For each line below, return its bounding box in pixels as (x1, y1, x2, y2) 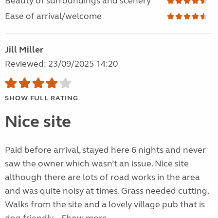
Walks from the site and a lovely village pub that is (5, 199, 205, 210)
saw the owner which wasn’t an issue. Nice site (5, 158, 189, 169)
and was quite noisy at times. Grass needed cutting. (5, 185, 209, 197)
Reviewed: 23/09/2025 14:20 (5, 58, 118, 70)
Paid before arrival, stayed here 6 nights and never (5, 145, 206, 156)
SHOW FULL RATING (5, 94, 78, 103)
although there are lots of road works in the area (5, 172, 200, 183)
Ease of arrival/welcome (5, 11, 102, 22)
